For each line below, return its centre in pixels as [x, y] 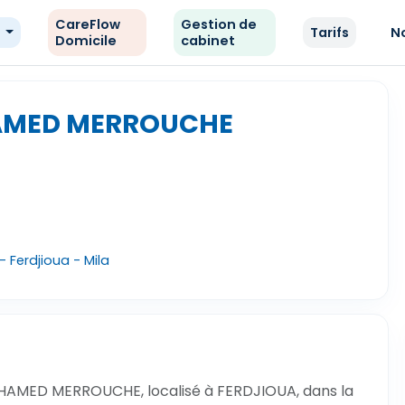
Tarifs [330, 33]
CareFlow [87, 24]
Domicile [85, 41]
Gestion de [219, 24]
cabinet [208, 41]
